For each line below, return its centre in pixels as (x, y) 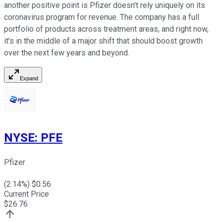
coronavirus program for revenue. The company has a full (102, 17)
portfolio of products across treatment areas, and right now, (106, 29)
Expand (29, 79)
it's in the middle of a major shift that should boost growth (103, 41)
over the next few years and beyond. (67, 53)
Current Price (27, 194)
